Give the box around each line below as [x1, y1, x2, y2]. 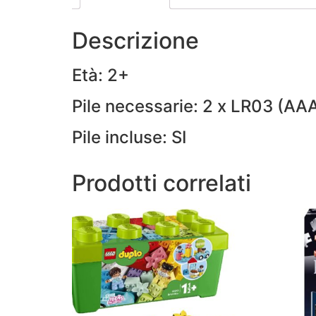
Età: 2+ [72, 64, 129, 85]
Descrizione [72, 26, 199, 54]
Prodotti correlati [72, 169, 251, 197]
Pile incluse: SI [72, 126, 186, 147]
